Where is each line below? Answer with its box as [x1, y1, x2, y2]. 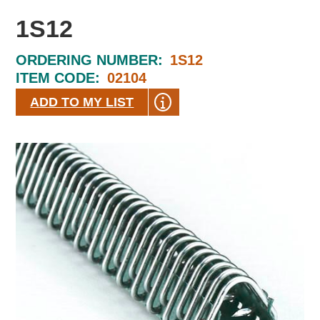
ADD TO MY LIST [30, 95, 134, 109]
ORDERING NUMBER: [16, 52, 164, 68]
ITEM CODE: [16, 70, 101, 86]
